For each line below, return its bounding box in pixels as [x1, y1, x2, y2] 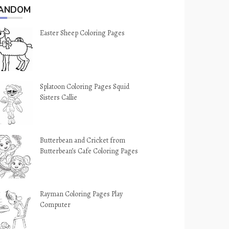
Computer [40, 200, 71, 210]
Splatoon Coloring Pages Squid [40, 82, 130, 91]
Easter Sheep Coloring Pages [40, 28, 125, 38]
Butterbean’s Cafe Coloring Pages [40, 146, 139, 156]
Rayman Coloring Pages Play [40, 189, 123, 199]
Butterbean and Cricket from [40, 135, 126, 145]
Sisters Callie [40, 93, 78, 102]
